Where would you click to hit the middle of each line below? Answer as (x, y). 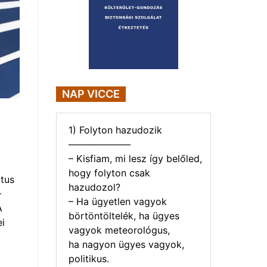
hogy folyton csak (109, 173)
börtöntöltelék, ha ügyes (124, 215)
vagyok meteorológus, (119, 230)
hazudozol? (94, 187)
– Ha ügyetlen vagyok (118, 201)
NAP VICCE (91, 94)
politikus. (89, 258)
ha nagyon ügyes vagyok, (126, 244)
